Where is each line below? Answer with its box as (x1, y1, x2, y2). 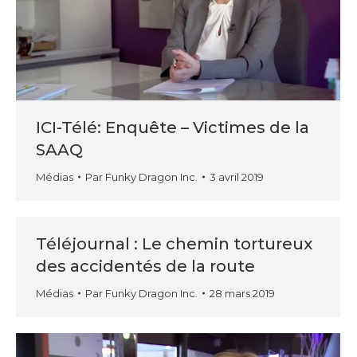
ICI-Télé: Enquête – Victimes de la (36, 118, 309, 138)
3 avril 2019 (210, 171, 264, 184)
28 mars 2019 (210, 287, 275, 300)
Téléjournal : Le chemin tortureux (36, 234, 312, 253)
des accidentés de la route (36, 257, 255, 276)
